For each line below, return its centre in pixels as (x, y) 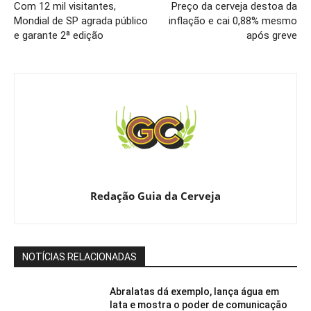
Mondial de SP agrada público (81, 21)
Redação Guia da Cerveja (155, 196)
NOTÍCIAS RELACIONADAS (79, 257)
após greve (271, 36)
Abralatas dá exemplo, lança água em (195, 292)
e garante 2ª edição (59, 36)
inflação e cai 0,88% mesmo (233, 21)
